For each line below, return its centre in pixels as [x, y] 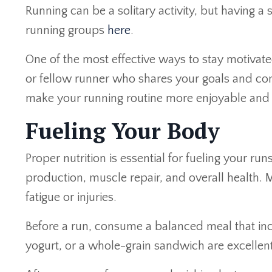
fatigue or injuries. [71, 197]
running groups [66, 30]
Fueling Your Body [123, 131]
